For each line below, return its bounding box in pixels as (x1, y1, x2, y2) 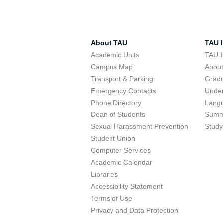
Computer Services (91, 146, 151, 154)
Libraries (91, 170, 118, 178)
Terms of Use (91, 194, 132, 202)
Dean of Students (91, 111, 145, 118)
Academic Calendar (91, 158, 152, 166)
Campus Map (91, 63, 133, 71)
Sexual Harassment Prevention (91, 122, 188, 130)
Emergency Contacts (91, 87, 156, 95)
